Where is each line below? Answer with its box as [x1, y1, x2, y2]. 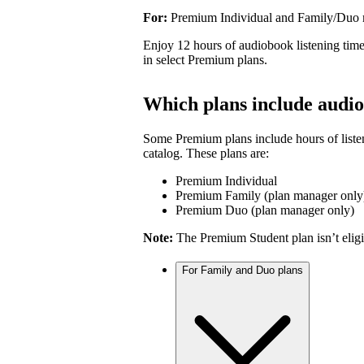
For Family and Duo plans [182, 264, 303, 277]
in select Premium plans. [143, 52, 267, 67]
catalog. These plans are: [143, 145, 269, 160]
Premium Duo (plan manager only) [175, 202, 354, 217]
